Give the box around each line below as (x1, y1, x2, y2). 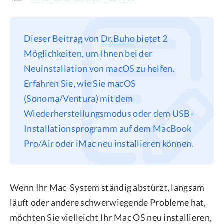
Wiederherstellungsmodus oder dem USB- (24, 108, 194, 119)
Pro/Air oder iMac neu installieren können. (24, 138, 194, 149)
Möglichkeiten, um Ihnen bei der (24, 48, 153, 59)
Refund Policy (36, 46, 87, 56)
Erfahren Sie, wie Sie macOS (24, 78, 136, 89)
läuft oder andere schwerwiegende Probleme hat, (10, 197, 206, 208)
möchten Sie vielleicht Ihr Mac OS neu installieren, (10, 212, 212, 223)
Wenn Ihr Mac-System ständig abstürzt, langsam (10, 182, 205, 193)
